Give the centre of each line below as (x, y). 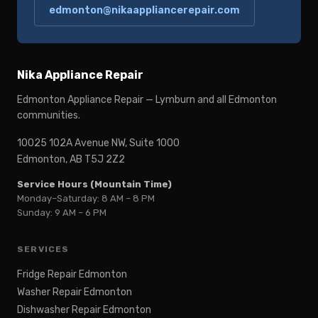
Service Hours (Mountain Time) (94, 185)
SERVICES (43, 250)
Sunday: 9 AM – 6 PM (62, 213)
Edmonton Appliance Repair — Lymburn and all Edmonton (147, 100)
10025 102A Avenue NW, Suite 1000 (98, 143)
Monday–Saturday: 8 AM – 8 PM (86, 199)
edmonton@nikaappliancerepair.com (144, 11)
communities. (49, 116)
